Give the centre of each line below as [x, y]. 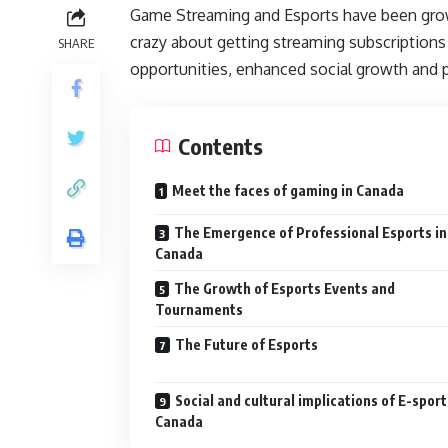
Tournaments [199, 309]
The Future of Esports [246, 344]
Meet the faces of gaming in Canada [288, 190]
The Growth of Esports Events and [284, 288]
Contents [220, 146]
